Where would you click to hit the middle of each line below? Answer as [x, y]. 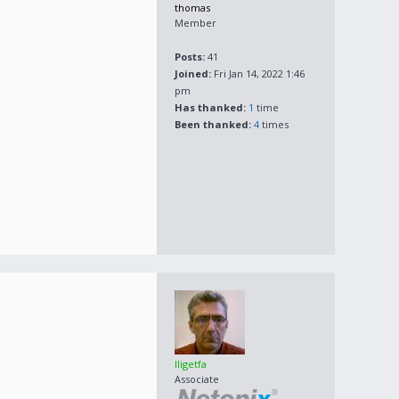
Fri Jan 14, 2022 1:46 [258, 73]
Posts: [190, 57]
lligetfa [191, 364]
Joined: [193, 73]
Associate [197, 379]
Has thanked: [210, 107]
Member [195, 23]
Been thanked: [213, 124]
